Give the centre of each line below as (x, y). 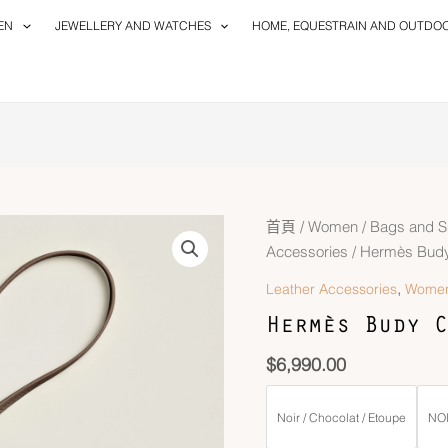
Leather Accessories (331, 288)
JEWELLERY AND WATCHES (132, 25)
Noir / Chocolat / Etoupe (341, 417)
